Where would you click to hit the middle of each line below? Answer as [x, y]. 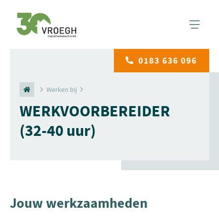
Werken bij [62, 89]
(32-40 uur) [58, 131]
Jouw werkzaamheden [79, 203]
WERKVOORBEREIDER [95, 111]
